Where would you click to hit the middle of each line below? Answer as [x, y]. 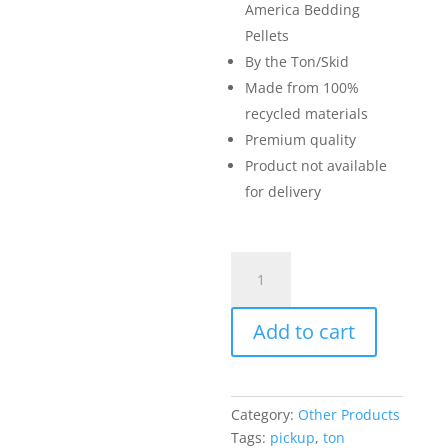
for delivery [283, 191]
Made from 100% [302, 87]
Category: [265, 414]
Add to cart [304, 331]
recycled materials [307, 113]
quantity [258, 400]
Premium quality [301, 139]
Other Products [349, 414]
